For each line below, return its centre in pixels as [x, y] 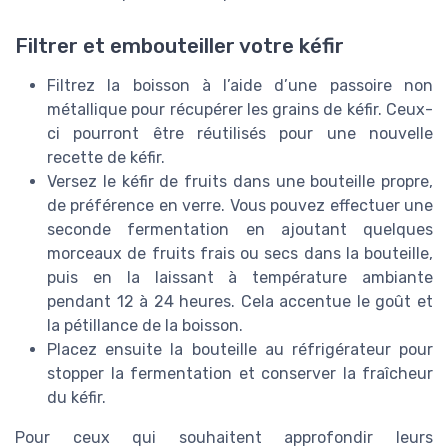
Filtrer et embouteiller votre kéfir [179, 46]
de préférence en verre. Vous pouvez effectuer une [240, 206]
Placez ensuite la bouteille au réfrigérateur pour [240, 350]
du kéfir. [76, 398]
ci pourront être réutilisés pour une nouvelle [240, 134]
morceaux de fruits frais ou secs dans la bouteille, [240, 254]
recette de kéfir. [106, 158]
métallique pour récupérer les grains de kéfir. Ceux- [240, 110]
